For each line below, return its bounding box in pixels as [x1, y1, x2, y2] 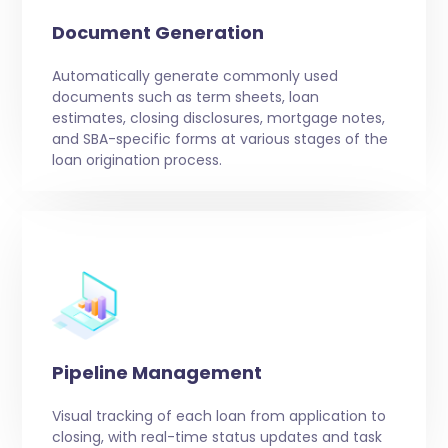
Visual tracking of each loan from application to [51, 406, 386, 427]
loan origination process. [51, 150, 222, 171]
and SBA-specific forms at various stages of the [51, 129, 388, 150]
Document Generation [51, 20, 264, 46]
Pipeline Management [51, 360, 262, 386]
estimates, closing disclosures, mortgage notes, [51, 108, 385, 129]
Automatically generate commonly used [51, 66, 338, 87]
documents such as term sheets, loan [51, 87, 319, 108]
